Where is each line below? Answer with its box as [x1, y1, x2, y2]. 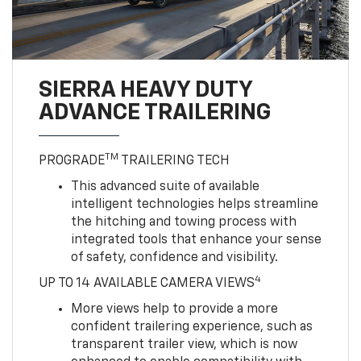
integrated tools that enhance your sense [70, 233, 322, 247]
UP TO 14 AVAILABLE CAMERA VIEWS [38, 276, 255, 290]
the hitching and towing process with [70, 215, 297, 229]
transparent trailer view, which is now [70, 338, 297, 351]
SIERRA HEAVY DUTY [38, 78, 252, 102]
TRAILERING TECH [118, 154, 230, 168]
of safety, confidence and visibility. [70, 251, 278, 264]
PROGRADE [38, 154, 105, 168]
